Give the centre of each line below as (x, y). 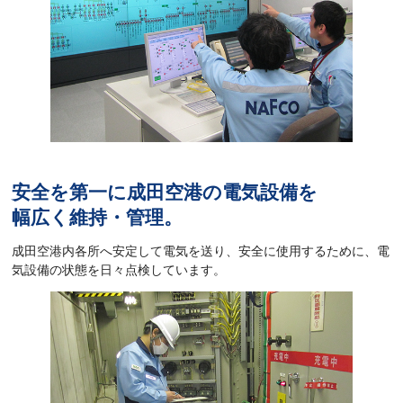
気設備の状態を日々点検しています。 (119, 269)
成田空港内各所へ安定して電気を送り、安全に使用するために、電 (201, 251)
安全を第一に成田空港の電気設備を (165, 193)
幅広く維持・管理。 (98, 218)
